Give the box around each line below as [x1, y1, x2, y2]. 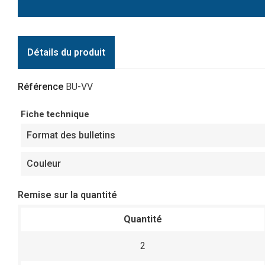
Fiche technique [21, 109, 89, 120]
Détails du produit [27, 47, 105, 59]
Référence [18, 81, 63, 93]
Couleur [27, 158, 61, 170]
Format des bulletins [27, 130, 115, 141]
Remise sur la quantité [18, 189, 117, 201]
